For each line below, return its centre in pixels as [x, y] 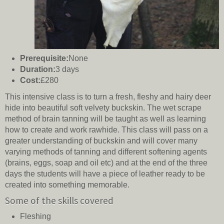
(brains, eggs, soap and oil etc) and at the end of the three [106, 163]
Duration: [38, 69]
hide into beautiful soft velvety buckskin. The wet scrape [103, 108]
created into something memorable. [68, 185]
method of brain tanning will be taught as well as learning [105, 119]
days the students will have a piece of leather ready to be [105, 174]
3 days [67, 69]
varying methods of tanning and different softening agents [106, 152]
